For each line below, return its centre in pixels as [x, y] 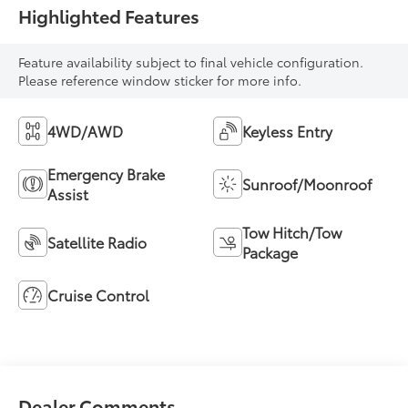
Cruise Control [99, 294]
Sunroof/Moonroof [307, 183]
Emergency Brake [107, 173]
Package [270, 251]
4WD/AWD [86, 130]
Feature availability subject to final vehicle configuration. [191, 61]
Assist [68, 193]
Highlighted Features [109, 15]
